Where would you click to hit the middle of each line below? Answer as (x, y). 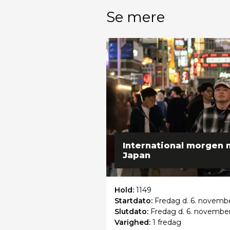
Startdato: (135, 200)
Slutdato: (132, 211)
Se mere (136, 17)
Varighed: (133, 222)
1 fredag (167, 222)
